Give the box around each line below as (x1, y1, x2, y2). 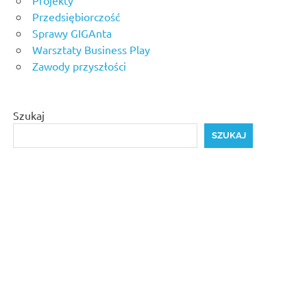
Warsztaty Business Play (32, 42, 150, 56)
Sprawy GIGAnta (32, 25, 112, 40)
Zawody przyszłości (32, 58, 126, 73)
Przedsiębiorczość (32, 9, 120, 23)
